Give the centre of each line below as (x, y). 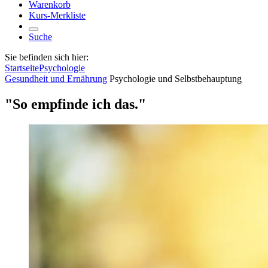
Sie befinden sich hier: (47, 57)
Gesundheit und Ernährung (56, 79)
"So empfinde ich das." (75, 104)
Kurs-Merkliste (57, 15)
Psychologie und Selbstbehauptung (176, 79)
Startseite (22, 68)
